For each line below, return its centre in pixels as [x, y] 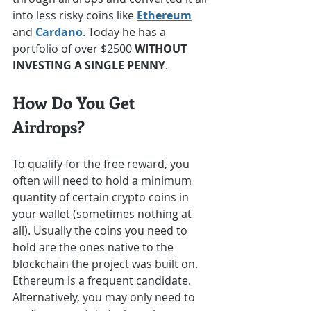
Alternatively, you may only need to [105, 297]
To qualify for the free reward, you [102, 164]
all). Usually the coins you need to [101, 231]
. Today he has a [126, 32]
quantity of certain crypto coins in [102, 197]
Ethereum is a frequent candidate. [103, 281]
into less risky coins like [75, 16]
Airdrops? [49, 127]
